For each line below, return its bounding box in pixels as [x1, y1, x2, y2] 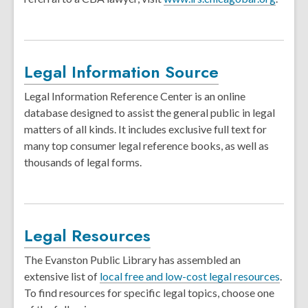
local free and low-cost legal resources [100, 269, 280, 283]
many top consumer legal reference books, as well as [24, 139, 269, 152]
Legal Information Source [24, 60, 219, 84]
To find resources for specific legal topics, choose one [24, 286, 274, 299]
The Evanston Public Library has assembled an [24, 253, 241, 266]
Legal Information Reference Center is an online [24, 89, 245, 102]
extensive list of [24, 269, 100, 283]
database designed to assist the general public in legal [24, 106, 275, 119]
